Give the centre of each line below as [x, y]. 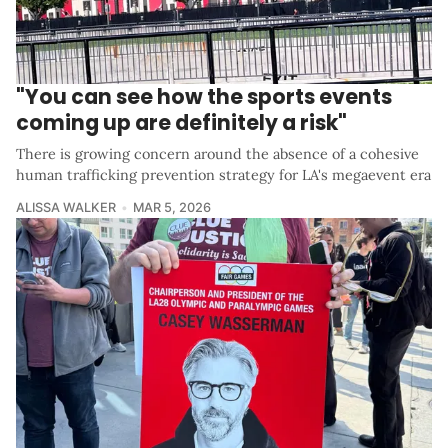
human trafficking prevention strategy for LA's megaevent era [223, 174]
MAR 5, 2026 [171, 207]
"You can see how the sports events [204, 96]
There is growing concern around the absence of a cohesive [217, 153]
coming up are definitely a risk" [181, 122]
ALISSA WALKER [66, 207]
